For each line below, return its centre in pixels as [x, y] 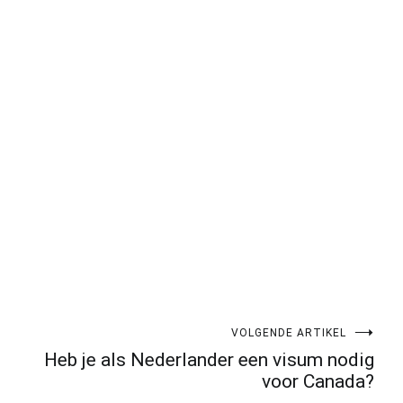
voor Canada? [318, 382]
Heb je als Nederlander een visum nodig [209, 360]
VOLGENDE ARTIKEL [289, 333]
